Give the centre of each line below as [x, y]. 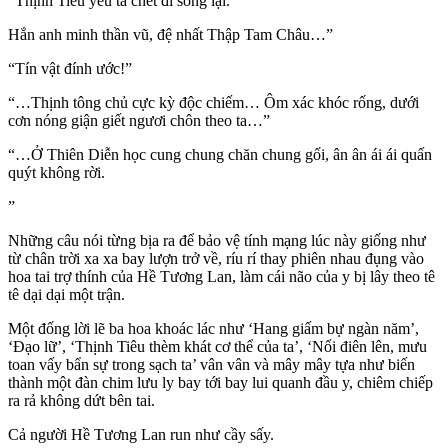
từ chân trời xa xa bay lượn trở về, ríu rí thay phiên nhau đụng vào [216, 259]
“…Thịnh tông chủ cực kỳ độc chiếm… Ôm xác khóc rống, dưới [213, 103]
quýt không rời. [56, 173]
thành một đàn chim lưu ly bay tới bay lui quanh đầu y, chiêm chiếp [220, 383]
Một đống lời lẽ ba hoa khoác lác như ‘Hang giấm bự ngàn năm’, [213, 329]
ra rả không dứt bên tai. [81, 401]
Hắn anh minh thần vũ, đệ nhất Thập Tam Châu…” [170, 35]
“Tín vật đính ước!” [70, 69]
